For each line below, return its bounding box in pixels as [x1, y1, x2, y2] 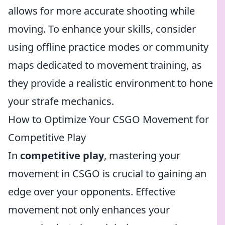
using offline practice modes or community [8, 40, 208, 54]
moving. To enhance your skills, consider [8, 22, 196, 36]
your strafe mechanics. [8, 94, 114, 108]
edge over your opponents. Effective [8, 185, 175, 198]
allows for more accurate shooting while [8, 4, 195, 18]
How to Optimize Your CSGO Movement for [8, 113, 209, 126]
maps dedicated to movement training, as [8, 58, 202, 72]
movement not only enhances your [8, 203, 170, 216]
